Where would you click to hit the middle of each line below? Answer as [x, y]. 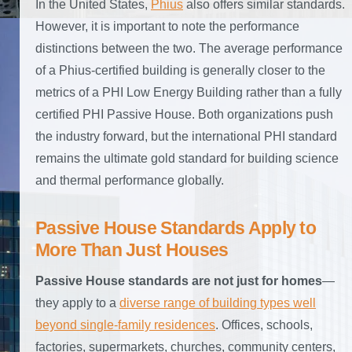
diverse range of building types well [218, 303]
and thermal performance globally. [130, 180]
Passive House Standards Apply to [176, 228]
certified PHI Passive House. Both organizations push [184, 114]
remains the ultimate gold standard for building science [187, 158]
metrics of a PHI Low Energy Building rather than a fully [189, 92]
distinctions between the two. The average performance [189, 48]
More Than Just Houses [132, 250]
